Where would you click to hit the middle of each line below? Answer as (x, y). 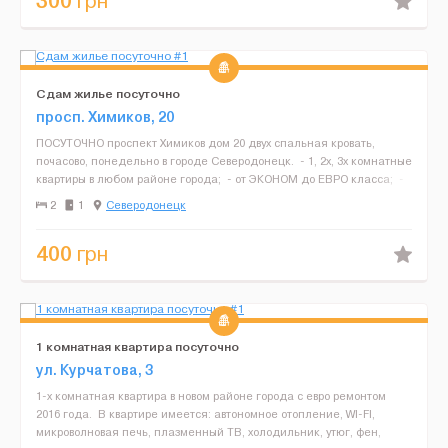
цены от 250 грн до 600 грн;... (114, 197)
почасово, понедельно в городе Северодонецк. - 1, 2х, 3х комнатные (224, 161)
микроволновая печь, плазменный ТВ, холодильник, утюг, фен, (208, 432)
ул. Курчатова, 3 (94, 370)
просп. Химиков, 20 (105, 117)
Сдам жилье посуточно (108, 93)
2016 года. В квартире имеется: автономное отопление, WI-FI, (205, 414)
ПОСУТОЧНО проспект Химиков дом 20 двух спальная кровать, (205, 143)
